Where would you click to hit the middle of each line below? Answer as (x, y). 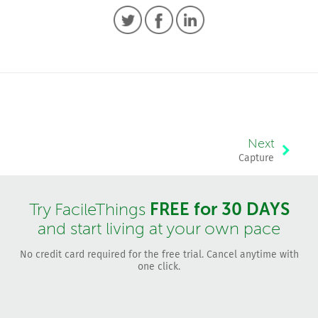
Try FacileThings (89, 210)
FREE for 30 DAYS (219, 209)
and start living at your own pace (159, 229)
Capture (256, 158)
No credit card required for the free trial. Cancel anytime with (159, 254)
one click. (159, 267)
